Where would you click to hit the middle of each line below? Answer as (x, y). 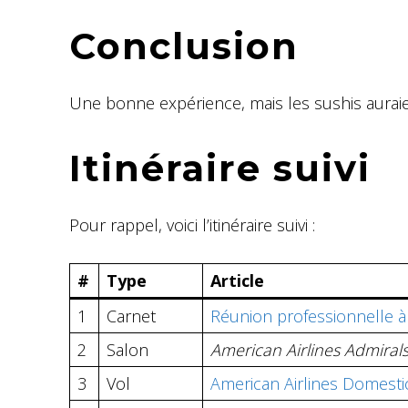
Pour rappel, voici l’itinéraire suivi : (192, 224)
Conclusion (184, 46)
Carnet (131, 316)
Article (237, 280)
